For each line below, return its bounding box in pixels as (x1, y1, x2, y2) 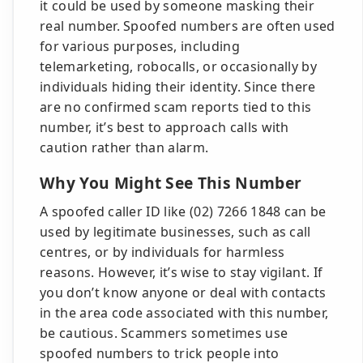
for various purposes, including (40, 37, 240, 55)
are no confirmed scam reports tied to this (40, 98, 312, 116)
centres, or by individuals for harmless (40, 243, 285, 261)
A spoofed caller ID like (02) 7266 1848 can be (40, 203, 327, 220)
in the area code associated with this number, (40, 304, 329, 322)
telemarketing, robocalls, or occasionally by (40, 58, 318, 75)
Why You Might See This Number (40, 172, 302, 194)
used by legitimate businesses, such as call (40, 223, 311, 241)
